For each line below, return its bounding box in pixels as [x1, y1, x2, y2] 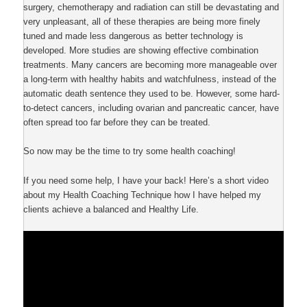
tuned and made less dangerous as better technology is [23, 31, 244, 42]
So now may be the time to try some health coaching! [23, 146, 236, 157]
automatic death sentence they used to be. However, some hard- [23, 88, 280, 99]
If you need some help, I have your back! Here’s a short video [23, 175, 269, 186]
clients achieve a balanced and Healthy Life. [23, 204, 199, 214]
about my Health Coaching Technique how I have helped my [23, 189, 262, 200]
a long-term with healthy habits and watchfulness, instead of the [23, 74, 277, 85]
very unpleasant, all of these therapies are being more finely [23, 16, 261, 27]
